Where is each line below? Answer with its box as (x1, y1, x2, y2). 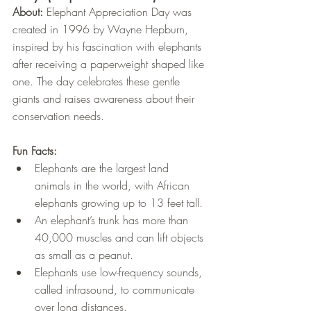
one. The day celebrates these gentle (12, 74, 183, 90)
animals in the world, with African (35, 178, 193, 194)
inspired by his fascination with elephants (12, 39, 205, 55)
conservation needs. (12, 108, 104, 124)
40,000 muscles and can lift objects (35, 230, 207, 246)
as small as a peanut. (35, 247, 133, 263)
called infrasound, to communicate (35, 282, 198, 298)
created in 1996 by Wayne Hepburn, (12, 22, 192, 37)
